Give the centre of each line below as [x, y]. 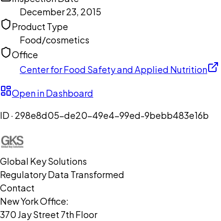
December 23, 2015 [60, 12]
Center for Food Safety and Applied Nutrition [113, 70]
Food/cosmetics [55, 40]
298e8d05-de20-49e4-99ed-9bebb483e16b [112, 115]
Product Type [40, 27]
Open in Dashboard [53, 93]
